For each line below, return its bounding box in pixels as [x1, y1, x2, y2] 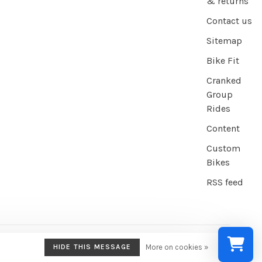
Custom [206, 143, 240, 154]
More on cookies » [146, 243, 208, 251]
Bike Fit [206, 55, 239, 67]
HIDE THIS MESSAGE [53, 243, 131, 251]
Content [206, 123, 240, 135]
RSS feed [206, 177, 243, 188]
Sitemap [206, 35, 242, 47]
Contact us [206, 15, 252, 27]
